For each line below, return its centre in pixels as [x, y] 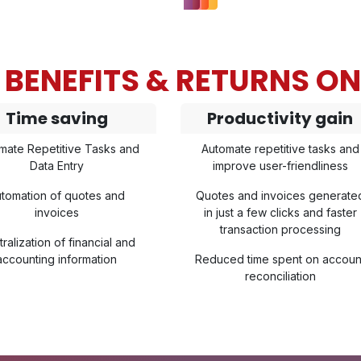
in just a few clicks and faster [280, 212]
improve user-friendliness [280, 166]
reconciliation [280, 276]
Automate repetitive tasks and [280, 149]
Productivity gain [280, 118]
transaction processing [280, 229]
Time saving [56, 118]
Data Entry [56, 166]
